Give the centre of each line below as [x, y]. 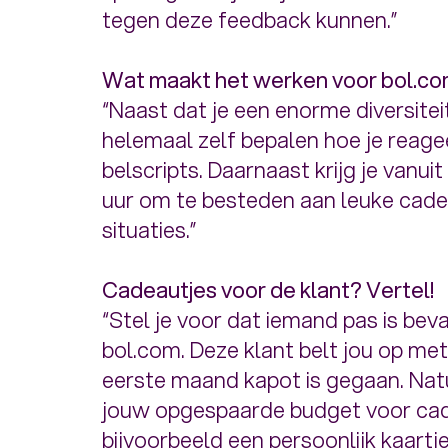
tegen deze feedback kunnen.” [250, 20]
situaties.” [149, 230]
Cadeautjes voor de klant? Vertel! [270, 290]
